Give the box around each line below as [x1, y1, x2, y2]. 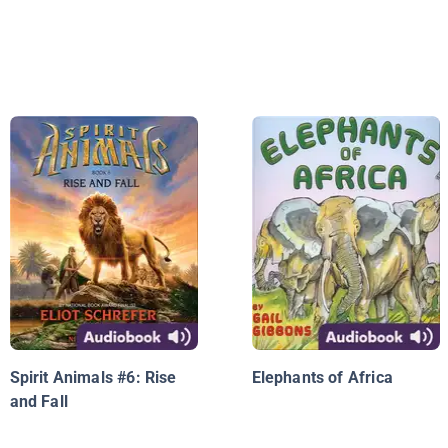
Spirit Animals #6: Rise [9, 368, 177, 388]
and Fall [9, 392, 68, 412]
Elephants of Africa [251, 368, 393, 388]
